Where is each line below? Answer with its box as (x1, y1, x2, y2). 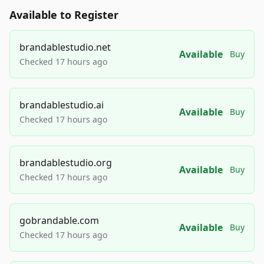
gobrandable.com (19, 213, 99, 227)
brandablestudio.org (19, 156, 112, 169)
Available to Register (9, 7, 118, 22)
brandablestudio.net (19, 40, 111, 54)
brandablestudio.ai (19, 98, 104, 111)
